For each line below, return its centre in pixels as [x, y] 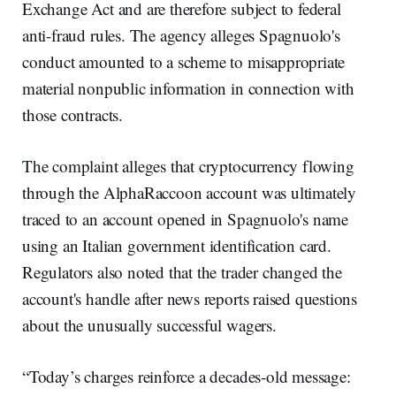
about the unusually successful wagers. [152, 325]
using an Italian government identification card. [177, 246]
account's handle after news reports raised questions [190, 299]
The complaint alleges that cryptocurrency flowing [188, 166]
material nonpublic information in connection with [188, 88]
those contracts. [75, 115]
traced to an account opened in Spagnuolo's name [186, 219]
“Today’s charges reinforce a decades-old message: [187, 377]
